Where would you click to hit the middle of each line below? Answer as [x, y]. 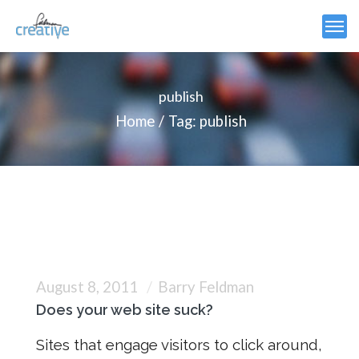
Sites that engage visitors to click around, [179, 345]
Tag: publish [207, 121]
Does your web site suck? [125, 310]
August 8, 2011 [89, 287]
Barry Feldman [206, 287]
